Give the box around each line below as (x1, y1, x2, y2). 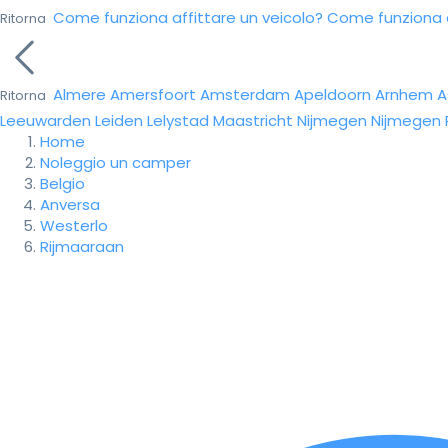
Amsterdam (200, 84, 290, 105)
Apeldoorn (294, 84, 371, 105)
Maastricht (213, 110, 293, 131)
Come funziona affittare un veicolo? (53, 7, 323, 28)
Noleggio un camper (40, 152, 191, 173)
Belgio (40, 173, 85, 194)
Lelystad (147, 110, 209, 131)
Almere (53, 84, 106, 105)
